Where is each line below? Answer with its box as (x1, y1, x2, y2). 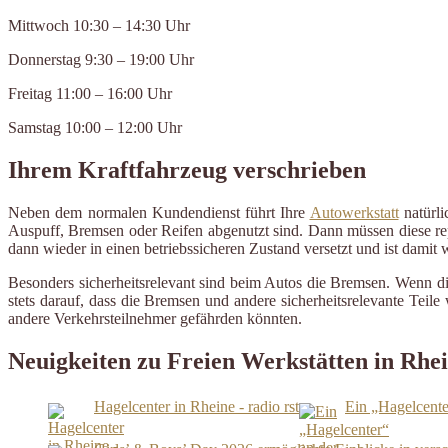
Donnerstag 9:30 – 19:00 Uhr (8, 51, 194, 69)
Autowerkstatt (309, 204, 399, 222)
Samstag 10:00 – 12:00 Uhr (8, 119, 182, 137)
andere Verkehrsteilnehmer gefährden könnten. (8, 310, 302, 328)
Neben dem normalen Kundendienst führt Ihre (8, 204, 310, 222)
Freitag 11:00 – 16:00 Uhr (8, 85, 172, 103)
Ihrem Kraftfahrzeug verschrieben (8, 157, 366, 184)
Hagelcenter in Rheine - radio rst (94, 397, 299, 415)
